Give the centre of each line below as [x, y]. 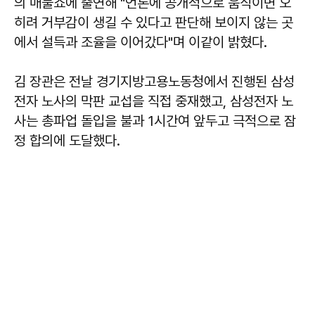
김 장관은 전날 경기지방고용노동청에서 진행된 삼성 [154, 82]
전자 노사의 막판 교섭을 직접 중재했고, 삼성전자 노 [154, 102]
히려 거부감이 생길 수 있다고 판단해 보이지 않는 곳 [154, 23]
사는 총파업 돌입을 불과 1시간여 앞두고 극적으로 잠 [155, 121]
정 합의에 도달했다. [67, 141]
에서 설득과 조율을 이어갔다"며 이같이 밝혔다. [141, 43]
